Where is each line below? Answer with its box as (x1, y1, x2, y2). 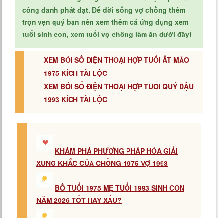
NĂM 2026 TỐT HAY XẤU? (36, 195, 122, 205)
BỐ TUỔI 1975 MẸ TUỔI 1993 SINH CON (55, 183, 184, 193)
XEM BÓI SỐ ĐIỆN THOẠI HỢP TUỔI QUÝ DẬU (44, 81, 194, 91)
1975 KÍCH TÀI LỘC (44, 68, 107, 78)
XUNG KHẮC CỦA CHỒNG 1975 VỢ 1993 (36, 158, 168, 168)
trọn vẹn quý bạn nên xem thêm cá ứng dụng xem (22, 17, 188, 27)
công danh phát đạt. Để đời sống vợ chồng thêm (22, 5, 185, 15)
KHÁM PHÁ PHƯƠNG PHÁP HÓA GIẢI (55, 146, 178, 156)
